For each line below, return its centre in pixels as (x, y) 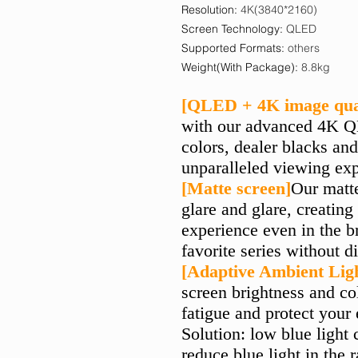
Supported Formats (231, 48)
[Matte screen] (236, 188)
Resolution (208, 10)
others (304, 48)
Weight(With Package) (238, 67)
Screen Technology (231, 29)
